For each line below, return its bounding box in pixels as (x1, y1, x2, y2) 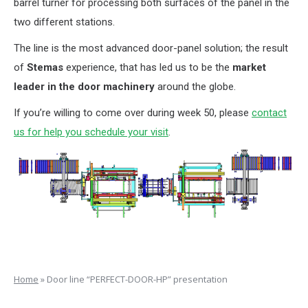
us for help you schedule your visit (14, 125, 168, 138)
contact (252, 106, 287, 119)
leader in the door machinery (14, 80, 155, 93)
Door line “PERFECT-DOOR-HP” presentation (47, 272, 228, 285)
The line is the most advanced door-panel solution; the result (14, 41, 288, 54)
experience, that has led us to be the (63, 60, 232, 74)
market (232, 60, 266, 74)
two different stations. (14, 15, 115, 28)
